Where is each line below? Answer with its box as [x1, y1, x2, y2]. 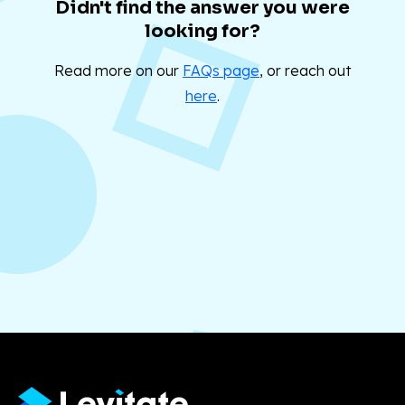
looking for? [145, 20, 260, 43]
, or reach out [259, 61, 351, 80]
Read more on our [54, 61, 183, 80]
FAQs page [183, 61, 259, 80]
